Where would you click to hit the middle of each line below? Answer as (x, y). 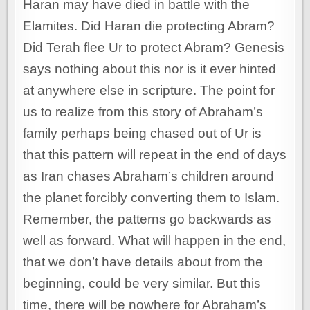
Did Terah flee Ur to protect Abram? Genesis (154, 48)
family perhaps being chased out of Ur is (143, 134)
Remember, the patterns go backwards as (147, 219)
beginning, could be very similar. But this (142, 284)
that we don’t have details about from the (143, 262)
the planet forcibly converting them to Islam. (152, 198)
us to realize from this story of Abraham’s (143, 112)
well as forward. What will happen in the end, (155, 241)
